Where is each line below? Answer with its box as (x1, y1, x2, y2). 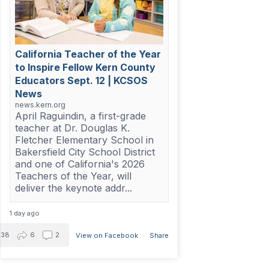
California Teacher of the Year (14, 48, 161, 61)
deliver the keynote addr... (14, 182, 132, 195)
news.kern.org (14, 100, 65, 110)
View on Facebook (75, 231, 140, 240)
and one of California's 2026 (14, 158, 145, 171)
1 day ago (9, 209, 40, 218)
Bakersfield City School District (14, 146, 155, 159)
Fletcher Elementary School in (14, 134, 154, 147)
